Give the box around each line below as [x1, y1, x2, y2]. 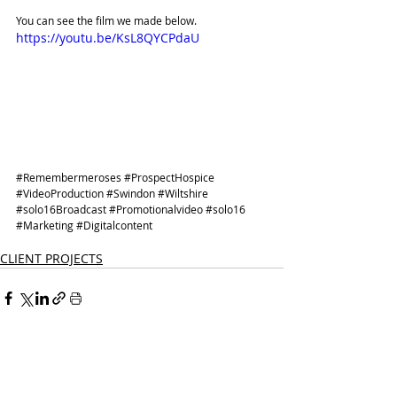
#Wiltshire [158, 186, 208, 201]
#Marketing [16, 218, 74, 233]
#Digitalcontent [76, 218, 152, 233]
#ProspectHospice [124, 170, 214, 185]
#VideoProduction [16, 186, 104, 201]
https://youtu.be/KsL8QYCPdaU [16, 28, 199, 46]
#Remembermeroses [16, 170, 121, 185]
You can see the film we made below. [16, 12, 199, 27]
